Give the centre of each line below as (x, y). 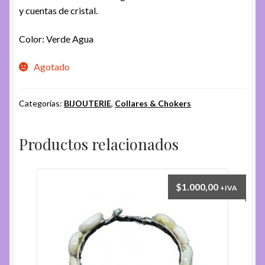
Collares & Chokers (153, 103)
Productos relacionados (99, 143)
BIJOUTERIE (88, 103)
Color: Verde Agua (56, 38)
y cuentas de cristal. (58, 10)
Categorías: (41, 103)
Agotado (51, 67)
